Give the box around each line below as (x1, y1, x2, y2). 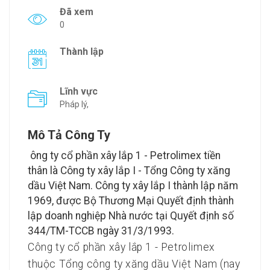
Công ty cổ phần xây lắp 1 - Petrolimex (28, 241, 215, 254)
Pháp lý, (60, 99, 89, 110)
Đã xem (60, 6, 93, 18)
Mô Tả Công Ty (28, 128, 110, 143)
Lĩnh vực (60, 86, 98, 98)
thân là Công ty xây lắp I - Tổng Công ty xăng (28, 165, 230, 177)
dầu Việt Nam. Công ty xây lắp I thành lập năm (28, 180, 238, 192)
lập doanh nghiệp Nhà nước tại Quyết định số (28, 210, 234, 222)
